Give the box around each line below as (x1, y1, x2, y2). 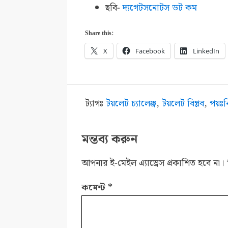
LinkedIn (193, 46, 220, 56)
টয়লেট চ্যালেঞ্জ (106, 96, 157, 111)
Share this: (85, 28, 114, 39)
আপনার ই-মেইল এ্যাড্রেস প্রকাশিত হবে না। (81, 155, 224, 170)
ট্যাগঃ (85, 96, 106, 111)
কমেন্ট (81, 180, 108, 195)
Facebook (135, 46, 165, 56)
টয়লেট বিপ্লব (162, 96, 205, 111)
